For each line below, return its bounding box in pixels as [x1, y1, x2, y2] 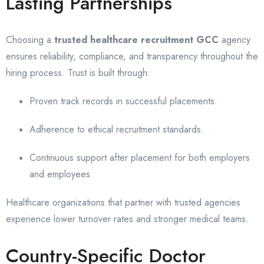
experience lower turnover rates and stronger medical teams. [6, 212, 249, 226]
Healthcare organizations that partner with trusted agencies [6, 196, 240, 210]
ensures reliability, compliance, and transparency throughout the [6, 49, 258, 64]
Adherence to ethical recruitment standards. [29, 123, 204, 137]
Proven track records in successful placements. [29, 94, 217, 108]
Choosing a [6, 33, 54, 47]
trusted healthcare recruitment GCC [54, 33, 219, 47]
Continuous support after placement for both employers [29, 151, 250, 165]
